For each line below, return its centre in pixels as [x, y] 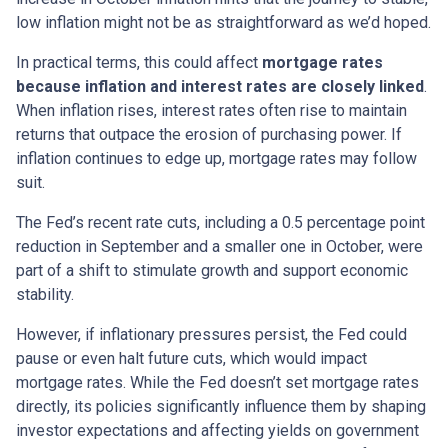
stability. [45, 294]
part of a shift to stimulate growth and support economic [212, 270]
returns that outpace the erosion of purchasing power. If [209, 134]
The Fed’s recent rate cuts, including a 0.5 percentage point [220, 222]
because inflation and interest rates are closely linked [220, 86]
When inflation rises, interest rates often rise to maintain [211, 110]
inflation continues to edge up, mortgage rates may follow [216, 158]
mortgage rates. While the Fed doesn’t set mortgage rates [217, 382]
